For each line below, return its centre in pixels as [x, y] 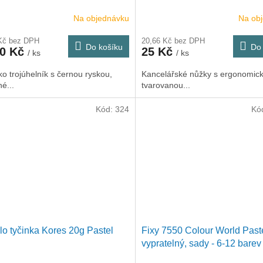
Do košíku [104, 47]
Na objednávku [101, 18]
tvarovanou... [166, 85]
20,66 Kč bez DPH [173, 41]
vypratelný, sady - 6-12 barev [201, 244]
